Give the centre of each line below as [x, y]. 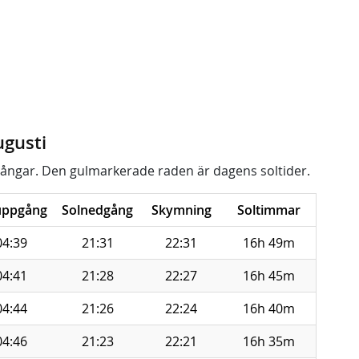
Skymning [181, 210]
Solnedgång [97, 210]
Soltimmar [269, 210]
